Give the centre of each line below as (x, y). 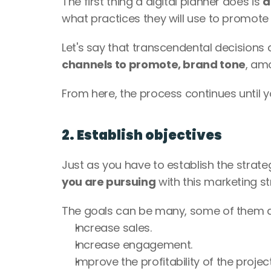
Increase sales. (113, 228)
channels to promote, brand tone (154, 64)
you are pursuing (109, 182)
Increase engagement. (134, 245)
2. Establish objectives (142, 135)
